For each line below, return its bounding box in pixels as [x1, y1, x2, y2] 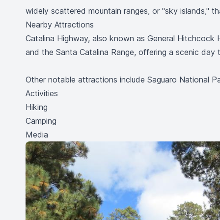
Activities [26, 88, 58, 98]
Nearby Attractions [26, 20, 94, 29]
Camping [26, 116, 56, 126]
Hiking [26, 102, 48, 112]
